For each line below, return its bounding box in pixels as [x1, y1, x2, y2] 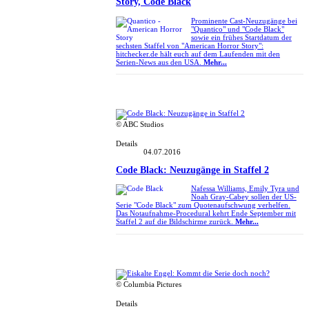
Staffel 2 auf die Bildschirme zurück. [116, 217, 235, 226]
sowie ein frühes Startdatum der [190, 32, 292, 41]
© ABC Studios [116, 120, 163, 129]
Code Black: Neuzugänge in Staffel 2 [116, 164, 269, 175]
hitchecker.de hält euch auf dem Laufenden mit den [116, 49, 280, 58]
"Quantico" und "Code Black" [190, 24, 284, 33]
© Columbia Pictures [116, 279, 181, 288]
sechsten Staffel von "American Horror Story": [116, 41, 263, 50]
